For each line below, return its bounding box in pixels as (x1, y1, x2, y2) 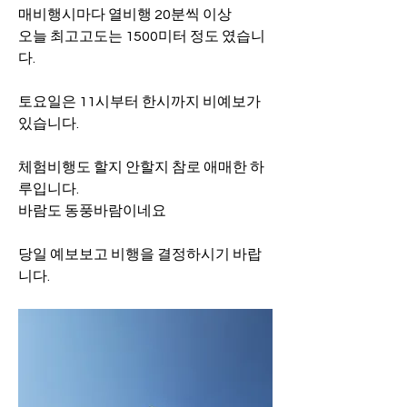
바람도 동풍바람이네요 (18, 203, 166, 218)
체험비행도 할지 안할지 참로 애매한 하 (18, 160, 264, 174)
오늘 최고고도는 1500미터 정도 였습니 (18, 29, 265, 44)
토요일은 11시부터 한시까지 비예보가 (18, 94, 261, 109)
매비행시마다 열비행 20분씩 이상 (18, 7, 232, 22)
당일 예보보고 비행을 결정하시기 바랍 (18, 247, 262, 262)
